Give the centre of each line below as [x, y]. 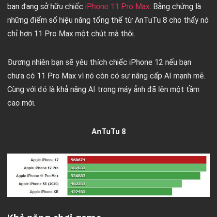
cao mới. [21, 103]
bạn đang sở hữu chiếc [46, 6]
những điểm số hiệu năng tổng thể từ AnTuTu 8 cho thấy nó [108, 20]
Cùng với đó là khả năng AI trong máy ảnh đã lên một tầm [103, 89]
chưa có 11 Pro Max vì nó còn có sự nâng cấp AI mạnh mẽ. [106, 76]
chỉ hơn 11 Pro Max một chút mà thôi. [71, 33]
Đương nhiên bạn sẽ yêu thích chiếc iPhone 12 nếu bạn [99, 62]
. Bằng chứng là [175, 6]
